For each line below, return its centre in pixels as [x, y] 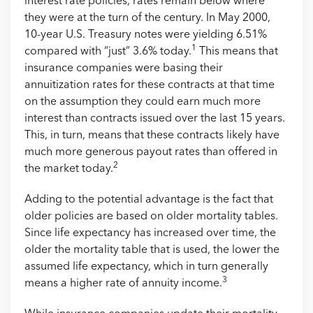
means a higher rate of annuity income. [123, 284]
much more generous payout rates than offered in [151, 152]
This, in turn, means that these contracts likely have [152, 136]
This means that [237, 52]
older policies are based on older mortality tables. [151, 217]
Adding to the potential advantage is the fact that [149, 200]
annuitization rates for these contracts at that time [150, 85]
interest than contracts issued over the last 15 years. [155, 119]
